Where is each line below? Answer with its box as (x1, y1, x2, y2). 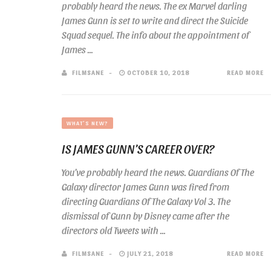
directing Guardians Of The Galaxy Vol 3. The (62, 195, 230, 207)
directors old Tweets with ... (62, 224, 166, 236)
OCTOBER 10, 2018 (125, 68, 189, 76)
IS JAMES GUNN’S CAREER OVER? (62, 142, 214, 156)
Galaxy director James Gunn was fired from (62, 181, 229, 192)
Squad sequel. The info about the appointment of (62, 29, 249, 41)
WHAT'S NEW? (67, 119, 108, 126)
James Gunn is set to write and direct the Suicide (62, 15, 248, 26)
